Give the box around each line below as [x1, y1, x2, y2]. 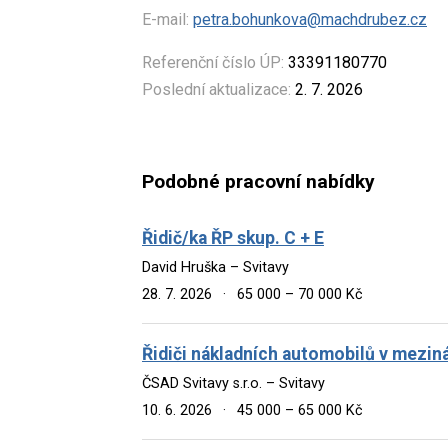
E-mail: [142, 9, 189, 29]
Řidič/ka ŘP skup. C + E [142, 227, 324, 248]
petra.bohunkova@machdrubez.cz [193, 9, 427, 29]
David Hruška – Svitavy [142, 258, 289, 276]
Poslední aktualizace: [142, 79, 291, 99]
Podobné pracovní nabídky [142, 170, 375, 194]
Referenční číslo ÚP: [142, 52, 284, 72]
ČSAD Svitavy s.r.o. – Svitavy [142, 374, 325, 392]
